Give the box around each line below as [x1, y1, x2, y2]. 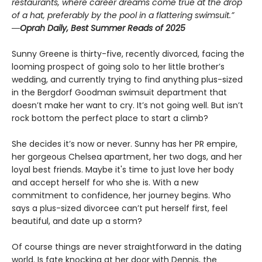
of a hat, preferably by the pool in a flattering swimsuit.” [12, 9, 234, 22]
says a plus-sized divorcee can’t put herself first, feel [12, 202, 227, 215]
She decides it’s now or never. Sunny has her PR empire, [12, 138, 237, 150]
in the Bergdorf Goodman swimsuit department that [12, 87, 227, 99]
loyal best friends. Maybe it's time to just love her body [12, 164, 234, 176]
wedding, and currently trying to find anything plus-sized [12, 74, 243, 86]
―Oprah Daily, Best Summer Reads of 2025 [12, 22, 185, 35]
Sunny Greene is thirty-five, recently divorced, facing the [12, 48, 244, 60]
